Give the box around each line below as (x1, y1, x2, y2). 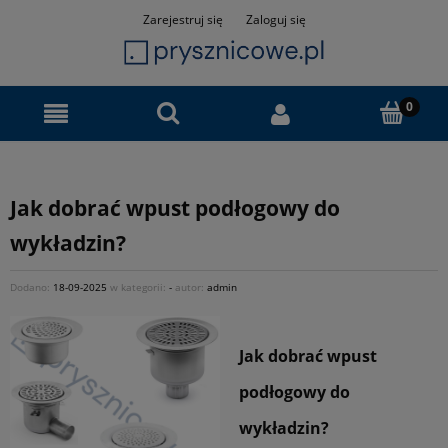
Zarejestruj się (142, 11, 223, 28)
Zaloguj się (245, 11, 306, 28)
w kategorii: (107, 279, 169, 294)
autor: (172, 279, 207, 294)
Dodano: (10, 279, 53, 294)
